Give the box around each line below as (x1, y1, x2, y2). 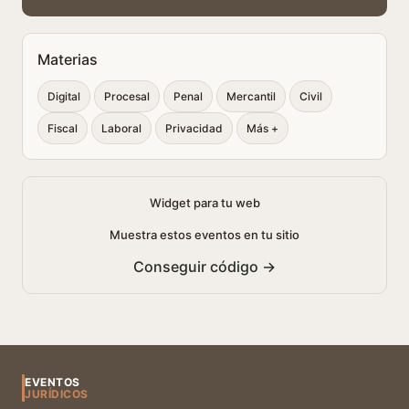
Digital (47, 89, 80, 103)
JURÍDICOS (25, 387, 89, 401)
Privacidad (165, 121, 223, 135)
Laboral (101, 121, 142, 135)
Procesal (104, 89, 150, 103)
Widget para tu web (149, 195, 260, 210)
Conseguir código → (133, 257, 276, 276)
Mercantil (226, 89, 276, 103)
